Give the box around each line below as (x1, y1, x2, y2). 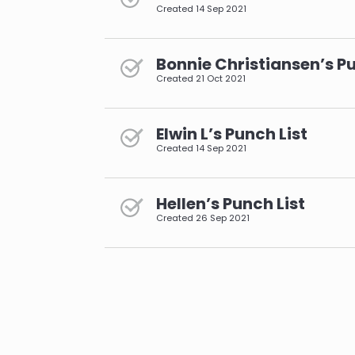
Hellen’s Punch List (156, 192, 305, 215)
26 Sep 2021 (196, 211, 250, 224)
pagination (105, 254, 197, 277)
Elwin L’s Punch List (156, 122, 307, 145)
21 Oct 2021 (196, 71, 246, 85)
